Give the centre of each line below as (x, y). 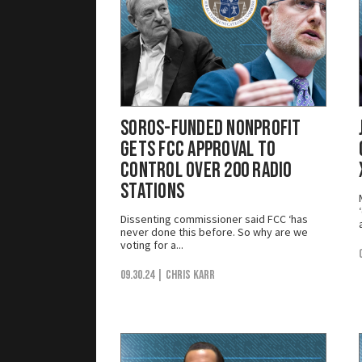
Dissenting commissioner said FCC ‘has (214, 219)
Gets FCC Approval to (198, 149)
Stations (153, 192)
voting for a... (152, 244)
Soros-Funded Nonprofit (211, 128)
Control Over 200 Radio (206, 170)
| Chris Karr (186, 275)
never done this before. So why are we (214, 232)
